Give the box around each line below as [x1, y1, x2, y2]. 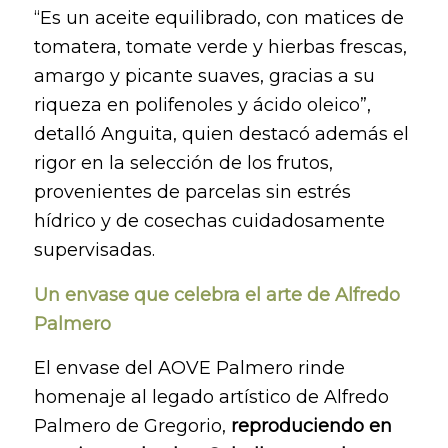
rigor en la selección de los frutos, [33, 152, 333, 175]
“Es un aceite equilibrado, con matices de [33, 7, 404, 30]
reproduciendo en [230, 415, 392, 438]
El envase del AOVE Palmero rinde [33, 357, 345, 380]
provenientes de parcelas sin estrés [33, 181, 351, 204]
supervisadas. [33, 239, 155, 262]
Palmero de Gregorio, [33, 415, 231, 438]
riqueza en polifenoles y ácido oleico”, [33, 94, 371, 117]
